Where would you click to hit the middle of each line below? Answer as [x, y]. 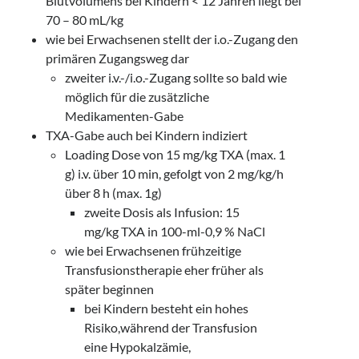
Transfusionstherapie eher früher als [165, 270]
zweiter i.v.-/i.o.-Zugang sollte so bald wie [176, 77]
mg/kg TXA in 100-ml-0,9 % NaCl [175, 231]
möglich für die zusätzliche [137, 97]
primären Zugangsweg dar [118, 58]
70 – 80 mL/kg [85, 20]
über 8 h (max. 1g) [114, 193]
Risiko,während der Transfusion [171, 327]
